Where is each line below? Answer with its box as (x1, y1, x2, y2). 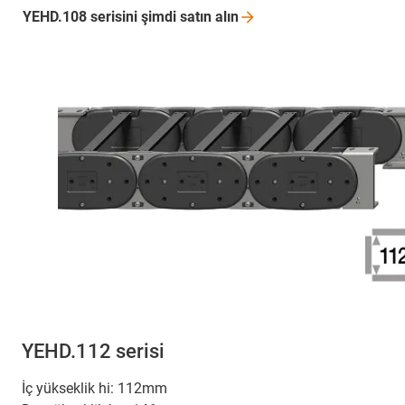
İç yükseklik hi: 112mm (22, 379, 167, 397)
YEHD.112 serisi (22, 339, 165, 363)
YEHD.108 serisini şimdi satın (23, 8, 215, 26)
